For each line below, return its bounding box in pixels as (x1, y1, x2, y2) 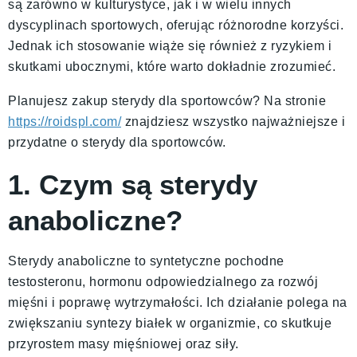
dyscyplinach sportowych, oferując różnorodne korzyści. (8, 18, 343, 32)
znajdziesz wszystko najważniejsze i (121, 115, 345, 128)
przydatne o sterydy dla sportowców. (8, 135, 226, 149)
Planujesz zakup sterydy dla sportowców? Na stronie (8, 94, 326, 108)
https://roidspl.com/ (8, 115, 121, 128)
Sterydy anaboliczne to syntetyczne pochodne (8, 254, 284, 268)
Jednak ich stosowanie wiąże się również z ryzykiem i (8, 39, 331, 53)
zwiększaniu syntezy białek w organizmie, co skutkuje (8, 316, 331, 330)
